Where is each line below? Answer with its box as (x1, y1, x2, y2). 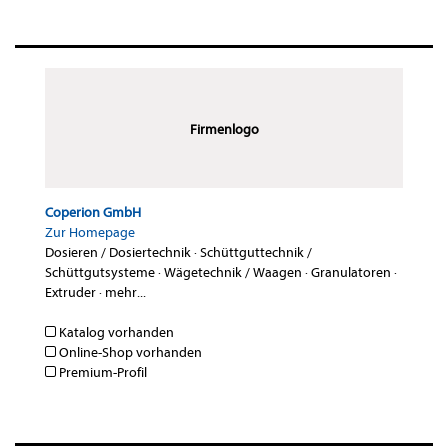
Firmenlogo (189, 121, 259, 139)
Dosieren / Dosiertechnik (45, 244, 191, 262)
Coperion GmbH (45, 204, 141, 222)
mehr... (105, 284, 146, 302)
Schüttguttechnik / (200, 244, 312, 262)
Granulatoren (311, 264, 391, 282)
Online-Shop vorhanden (56, 344, 202, 362)
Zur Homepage (45, 224, 135, 242)
